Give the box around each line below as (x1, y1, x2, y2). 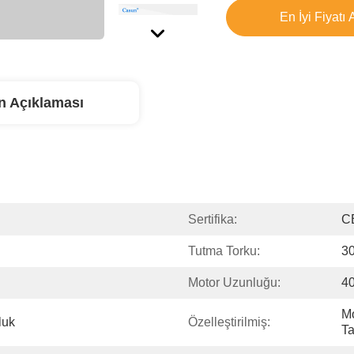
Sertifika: (188, 213, 237, 226)
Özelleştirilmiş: (188, 315, 270, 329)
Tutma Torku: (188, 244, 260, 258)
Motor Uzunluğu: (188, 276, 281, 289)
